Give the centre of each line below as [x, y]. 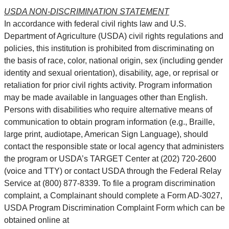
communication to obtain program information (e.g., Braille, [109, 122]
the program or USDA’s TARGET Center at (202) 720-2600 [110, 159]
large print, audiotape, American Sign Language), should [106, 134]
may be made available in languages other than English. [106, 98]
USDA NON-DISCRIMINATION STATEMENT [87, 12]
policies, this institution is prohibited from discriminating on [109, 49]
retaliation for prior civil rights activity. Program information [108, 85]
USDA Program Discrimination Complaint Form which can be [114, 208]
